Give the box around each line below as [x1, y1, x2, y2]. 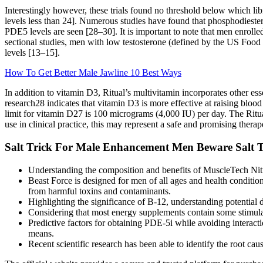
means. [28, 228, 54, 238]
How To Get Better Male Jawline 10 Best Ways [5, 68, 181, 78]
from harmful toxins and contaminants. [28, 186, 171, 196]
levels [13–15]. [5, 48, 60, 58]
